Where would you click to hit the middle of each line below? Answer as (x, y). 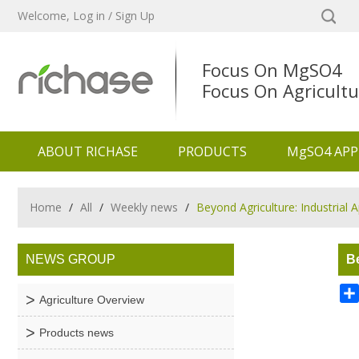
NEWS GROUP (71, 259)
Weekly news (144, 207)
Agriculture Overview (92, 300)
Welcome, (45, 16)
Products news (77, 333)
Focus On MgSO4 (272, 70)
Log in (89, 16)
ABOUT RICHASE (88, 151)
